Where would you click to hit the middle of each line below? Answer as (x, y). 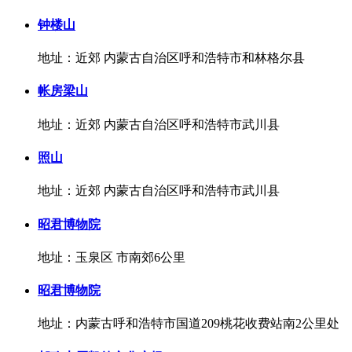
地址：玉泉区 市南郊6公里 (112, 257)
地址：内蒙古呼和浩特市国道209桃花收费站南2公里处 (189, 324)
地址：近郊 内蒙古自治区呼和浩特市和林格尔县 (171, 58)
